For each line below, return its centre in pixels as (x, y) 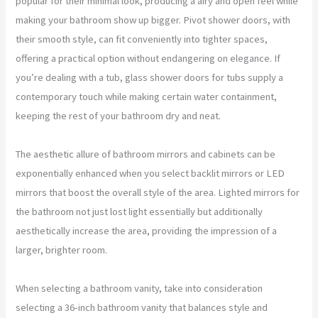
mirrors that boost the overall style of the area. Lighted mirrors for (158, 192)
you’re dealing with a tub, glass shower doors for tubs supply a (150, 77)
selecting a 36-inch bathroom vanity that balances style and (142, 307)
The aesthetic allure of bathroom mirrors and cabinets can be (146, 154)
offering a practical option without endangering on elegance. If (148, 58)
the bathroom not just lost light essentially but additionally (139, 211)
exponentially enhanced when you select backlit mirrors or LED (150, 173)
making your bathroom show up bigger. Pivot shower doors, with (153, 20)
